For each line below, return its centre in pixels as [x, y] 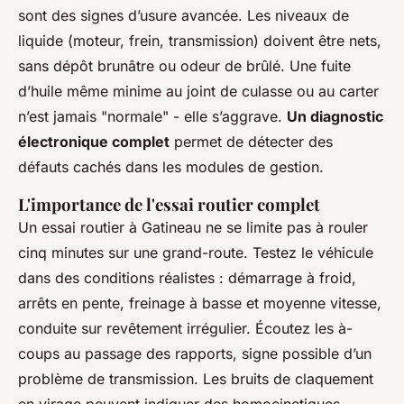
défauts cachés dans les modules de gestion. [171, 166]
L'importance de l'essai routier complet [169, 204]
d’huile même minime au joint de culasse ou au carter [198, 91]
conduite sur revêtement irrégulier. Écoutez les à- [185, 328]
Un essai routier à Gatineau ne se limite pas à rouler [193, 227]
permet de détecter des [251, 141]
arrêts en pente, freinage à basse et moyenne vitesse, [200, 303]
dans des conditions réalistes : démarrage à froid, [187, 277]
